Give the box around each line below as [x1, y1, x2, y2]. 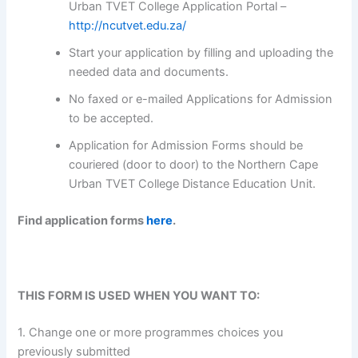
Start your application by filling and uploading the [69, 45, 334, 60]
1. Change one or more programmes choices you [18, 325, 284, 340]
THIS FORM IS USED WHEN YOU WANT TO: [18, 288, 261, 304]
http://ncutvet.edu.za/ [69, 18, 187, 33]
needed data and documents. [69, 64, 229, 79]
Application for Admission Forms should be [69, 137, 304, 153]
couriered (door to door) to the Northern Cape [69, 157, 319, 172]
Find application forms [18, 213, 147, 228]
